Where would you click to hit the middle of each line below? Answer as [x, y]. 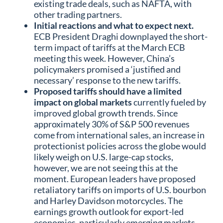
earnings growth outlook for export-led [109, 211]
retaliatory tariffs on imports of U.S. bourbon [120, 189]
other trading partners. [79, 14]
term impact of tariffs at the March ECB [110, 47]
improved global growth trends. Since [106, 113]
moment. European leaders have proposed [115, 178]
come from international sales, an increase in [119, 135]
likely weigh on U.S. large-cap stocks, [104, 157]
